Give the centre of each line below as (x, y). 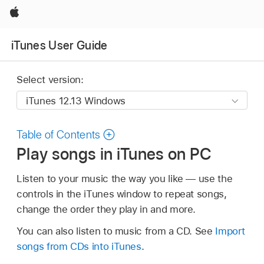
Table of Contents (59, 135)
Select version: (50, 80)
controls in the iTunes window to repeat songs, (122, 194)
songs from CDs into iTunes (79, 247)
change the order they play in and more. (106, 209)
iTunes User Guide (60, 45)
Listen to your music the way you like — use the (125, 178)
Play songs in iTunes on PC (114, 154)
